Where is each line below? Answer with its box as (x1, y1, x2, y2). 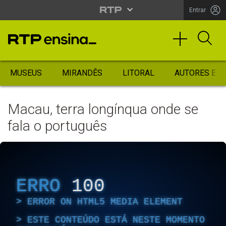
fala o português (8, 118, 107, 134)
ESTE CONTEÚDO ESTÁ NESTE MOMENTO (27, 214, 205, 225)
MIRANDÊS (62, 68, 102, 78)
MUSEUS (10, 68, 42, 78)
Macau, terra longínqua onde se (8, 101, 198, 118)
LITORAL (123, 68, 154, 78)
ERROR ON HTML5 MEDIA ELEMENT (27, 196, 183, 207)
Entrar (189, 6, 206, 14)
